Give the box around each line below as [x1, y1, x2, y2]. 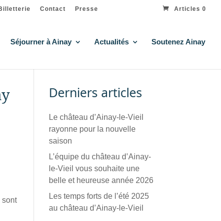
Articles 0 [174, 5, 206, 13]
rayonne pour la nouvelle [48, 125, 136, 133]
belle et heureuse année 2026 [48, 176, 153, 184]
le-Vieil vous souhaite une [48, 164, 140, 173]
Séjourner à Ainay [10, 37, 72, 46]
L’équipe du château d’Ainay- [48, 152, 151, 161]
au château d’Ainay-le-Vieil [48, 204, 144, 212]
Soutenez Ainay [151, 37, 205, 46]
